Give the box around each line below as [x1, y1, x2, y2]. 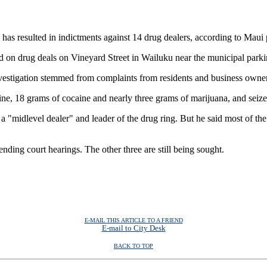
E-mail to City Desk [101, 223, 166, 233]
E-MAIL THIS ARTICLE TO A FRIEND [84, 217, 183, 224]
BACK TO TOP [114, 243, 153, 250]
